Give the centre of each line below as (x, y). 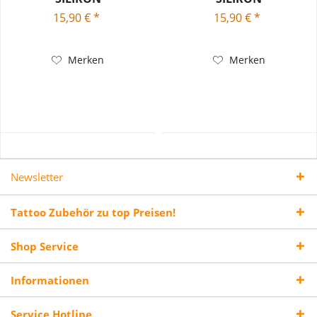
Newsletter (37, 177)
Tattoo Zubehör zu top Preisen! (93, 212)
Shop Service (45, 246)
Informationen (50, 280)
